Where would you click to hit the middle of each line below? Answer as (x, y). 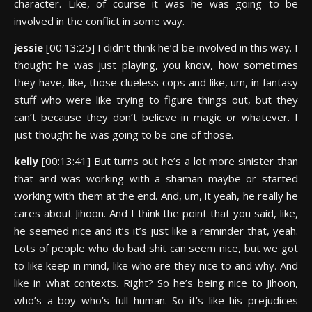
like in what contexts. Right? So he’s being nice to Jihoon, (156, 283)
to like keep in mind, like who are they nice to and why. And (156, 265)
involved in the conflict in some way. (99, 21)
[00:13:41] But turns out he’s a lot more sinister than (170, 161)
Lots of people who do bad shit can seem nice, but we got (156, 248)
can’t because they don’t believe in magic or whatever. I (156, 117)
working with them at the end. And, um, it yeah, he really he (156, 196)
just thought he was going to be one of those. (124, 134)
